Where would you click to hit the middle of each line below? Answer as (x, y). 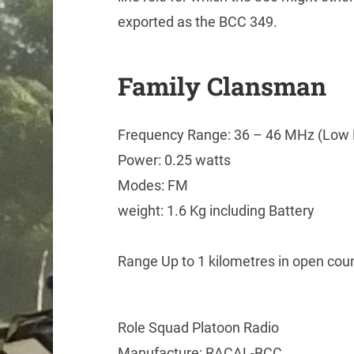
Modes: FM (153, 186)
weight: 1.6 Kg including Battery (216, 211)
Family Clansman (222, 87)
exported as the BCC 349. (197, 22)
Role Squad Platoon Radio (198, 328)
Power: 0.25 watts (174, 160)
